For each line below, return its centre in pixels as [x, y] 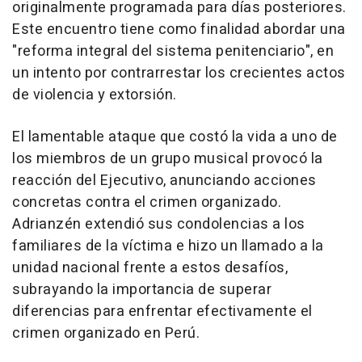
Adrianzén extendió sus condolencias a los [159, 224]
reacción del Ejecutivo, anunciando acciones [164, 180]
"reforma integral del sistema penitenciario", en [173, 51]
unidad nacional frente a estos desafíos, [150, 267]
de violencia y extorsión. [95, 95]
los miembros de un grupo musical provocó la [168, 158]
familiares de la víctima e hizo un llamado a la [168, 246]
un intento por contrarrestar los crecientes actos [179, 73]
